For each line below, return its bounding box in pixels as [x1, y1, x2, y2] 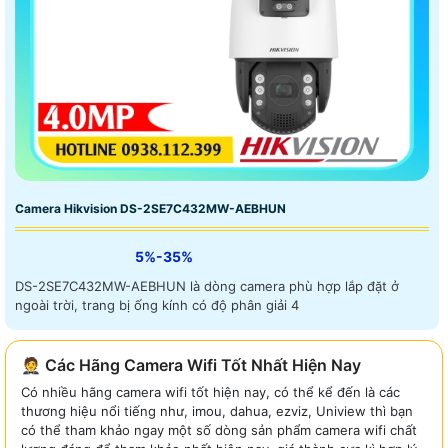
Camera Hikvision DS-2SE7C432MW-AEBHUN [15, 200, 286, 216]
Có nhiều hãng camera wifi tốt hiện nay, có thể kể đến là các [21, 383, 400, 400]
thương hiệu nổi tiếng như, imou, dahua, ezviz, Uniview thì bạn [21, 402, 413, 419]
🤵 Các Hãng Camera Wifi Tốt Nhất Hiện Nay [21, 354, 361, 375]
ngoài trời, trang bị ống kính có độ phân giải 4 [15, 296, 299, 313]
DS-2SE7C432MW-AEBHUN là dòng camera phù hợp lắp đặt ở [15, 277, 399, 294]
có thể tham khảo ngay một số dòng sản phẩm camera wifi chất [21, 421, 417, 438]
